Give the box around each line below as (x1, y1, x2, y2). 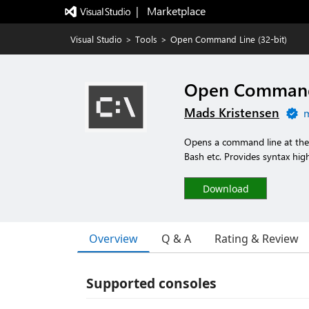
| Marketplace (135, 3, 206, 18)
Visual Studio (70, 33, 122, 45)
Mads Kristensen (184, 104, 279, 121)
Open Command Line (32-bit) (170, 33, 287, 45)
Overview (89, 230, 138, 246)
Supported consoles (86, 274, 217, 292)
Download (202, 182, 249, 195)
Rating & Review (215, 231, 299, 246)
